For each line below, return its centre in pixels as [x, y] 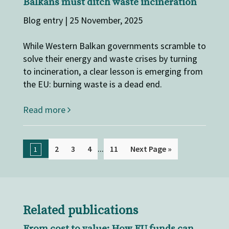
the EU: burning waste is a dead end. [92, 84]
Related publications [80, 211]
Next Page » [151, 149]
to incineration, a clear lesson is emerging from [113, 72]
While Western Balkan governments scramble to [114, 46]
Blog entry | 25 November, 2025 [83, 20]
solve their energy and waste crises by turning [110, 59]
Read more [45, 110]
